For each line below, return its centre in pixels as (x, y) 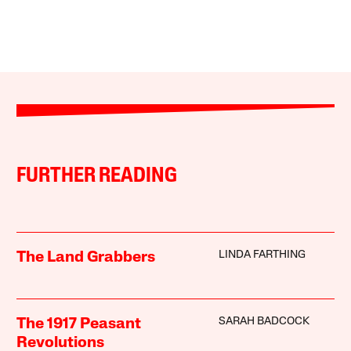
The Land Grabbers (86, 257)
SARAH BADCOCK (264, 321)
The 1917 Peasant (79, 324)
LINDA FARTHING (262, 255)
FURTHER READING (97, 176)
